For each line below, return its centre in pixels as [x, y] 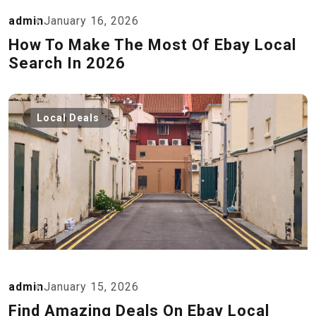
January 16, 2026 [91, 21]
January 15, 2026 [91, 287]
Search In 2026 [67, 63]
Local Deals [68, 118]
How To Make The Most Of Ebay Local [152, 45]
